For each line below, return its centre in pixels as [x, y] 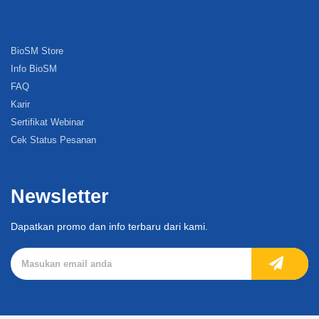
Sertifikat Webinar [47, 122]
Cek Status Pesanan [53, 140]
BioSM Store [37, 51]
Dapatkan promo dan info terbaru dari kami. [109, 227]
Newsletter [60, 197]
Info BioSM [34, 69]
